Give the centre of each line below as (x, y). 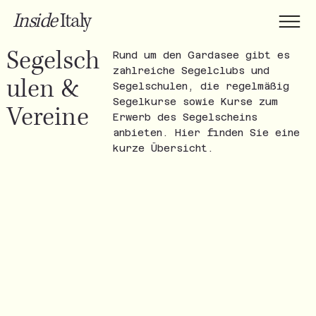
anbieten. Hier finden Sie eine (206, 133)
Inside (35, 21)
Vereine (47, 118)
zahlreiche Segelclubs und (191, 71)
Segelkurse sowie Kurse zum (195, 102)
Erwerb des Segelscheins (185, 117)
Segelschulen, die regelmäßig (201, 86)
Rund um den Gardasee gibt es (201, 55)
